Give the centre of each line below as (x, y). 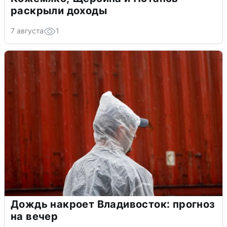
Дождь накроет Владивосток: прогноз (113, 204)
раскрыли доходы (59, 11)
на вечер (34, 217)
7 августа (27, 31)
